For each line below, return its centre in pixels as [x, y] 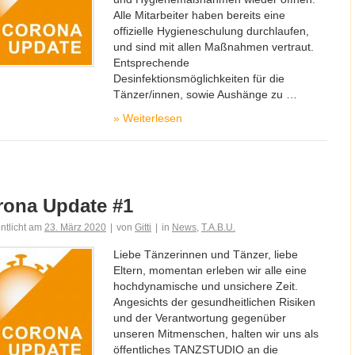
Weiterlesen [151, 118]
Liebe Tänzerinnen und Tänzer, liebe [206, 254]
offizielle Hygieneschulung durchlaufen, [211, 31]
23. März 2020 [75, 227]
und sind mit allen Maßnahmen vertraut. [214, 47]
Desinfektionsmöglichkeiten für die [199, 78]
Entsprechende [151, 63]
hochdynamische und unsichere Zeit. [206, 286]
